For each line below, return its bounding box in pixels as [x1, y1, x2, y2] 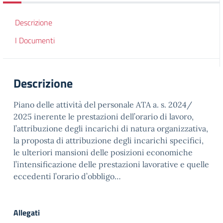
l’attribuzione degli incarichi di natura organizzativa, [13, 123, 208, 133]
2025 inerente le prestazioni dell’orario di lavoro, [13, 111, 194, 121]
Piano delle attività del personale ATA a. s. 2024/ [13, 100, 192, 110]
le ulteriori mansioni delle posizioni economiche [13, 147, 193, 157]
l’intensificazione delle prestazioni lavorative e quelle [13, 159, 209, 169]
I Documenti [15, 34, 55, 46]
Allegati [13, 207, 40, 219]
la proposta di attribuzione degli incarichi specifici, [13, 135, 204, 145]
